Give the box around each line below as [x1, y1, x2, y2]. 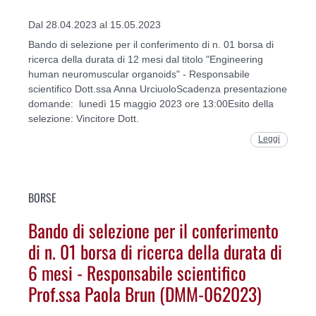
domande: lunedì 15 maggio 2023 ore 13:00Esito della [28, 98, 274, 110]
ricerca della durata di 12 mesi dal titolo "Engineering [28, 54, 263, 66]
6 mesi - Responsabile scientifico [28, 259, 246, 286]
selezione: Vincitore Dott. [28, 113, 139, 125]
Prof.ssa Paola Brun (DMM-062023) [28, 280, 262, 308]
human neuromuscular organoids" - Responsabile [28, 68, 250, 80]
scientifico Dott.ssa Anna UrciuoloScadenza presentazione [28, 83, 287, 95]
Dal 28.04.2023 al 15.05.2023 [28, 19, 161, 31]
